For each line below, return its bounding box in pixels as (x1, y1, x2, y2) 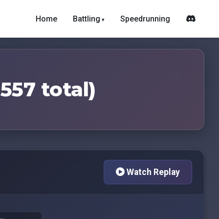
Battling (73, 14, 100, 23)
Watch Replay (125, 167, 180, 177)
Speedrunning (120, 14, 170, 23)
